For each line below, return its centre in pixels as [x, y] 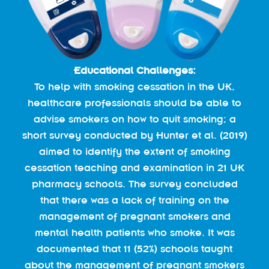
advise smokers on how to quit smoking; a [134, 119]
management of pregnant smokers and [134, 216]
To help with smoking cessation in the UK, [134, 86]
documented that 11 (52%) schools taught [134, 249]
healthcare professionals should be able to [134, 103]
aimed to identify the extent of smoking [134, 151]
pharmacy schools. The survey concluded [134, 184]
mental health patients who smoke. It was [134, 232]
